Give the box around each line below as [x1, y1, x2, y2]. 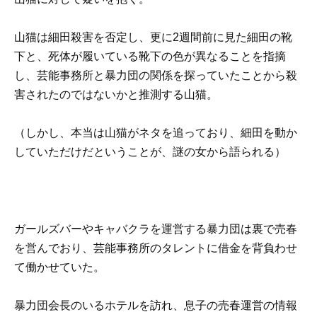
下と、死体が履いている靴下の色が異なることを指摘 [14, 50, 286, 63]
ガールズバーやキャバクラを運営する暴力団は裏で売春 [14, 222, 297, 235]
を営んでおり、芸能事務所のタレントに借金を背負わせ [14, 241, 297, 254]
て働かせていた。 [14, 260, 105, 273]
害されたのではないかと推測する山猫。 [14, 88, 218, 101]
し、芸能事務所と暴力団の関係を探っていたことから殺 [14, 69, 297, 82]
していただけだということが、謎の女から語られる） [14, 146, 286, 158]
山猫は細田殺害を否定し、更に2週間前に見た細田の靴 [14, 31, 292, 44]
